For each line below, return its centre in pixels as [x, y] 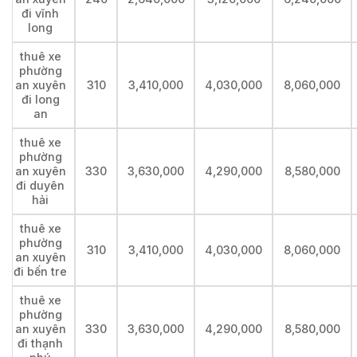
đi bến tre [40, 272]
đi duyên [40, 186]
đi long [40, 100]
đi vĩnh [40, 14]
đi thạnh [40, 343]
